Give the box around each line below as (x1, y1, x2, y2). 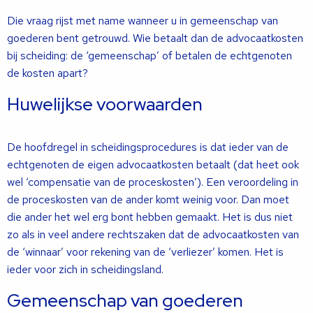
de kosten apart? (7, 66, 88, 80)
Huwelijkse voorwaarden (7, 92, 203, 116)
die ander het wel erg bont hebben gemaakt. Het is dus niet (7, 210, 293, 224)
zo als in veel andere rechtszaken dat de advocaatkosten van (7, 227, 299, 242)
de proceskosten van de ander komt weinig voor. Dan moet (7, 192, 289, 207)
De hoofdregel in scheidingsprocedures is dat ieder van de (7, 140, 289, 154)
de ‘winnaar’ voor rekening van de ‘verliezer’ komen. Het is (7, 245, 284, 259)
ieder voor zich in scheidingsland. (7, 262, 163, 277)
